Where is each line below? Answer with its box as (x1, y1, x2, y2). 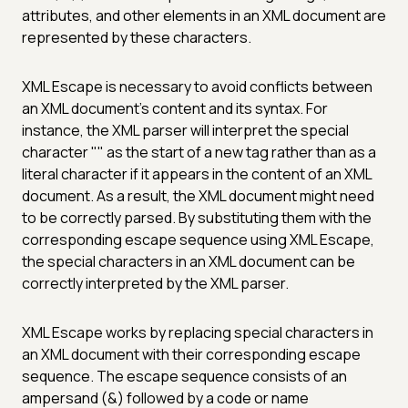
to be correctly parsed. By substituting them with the (22, 207, 372, 228)
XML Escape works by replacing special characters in (22, 321, 373, 342)
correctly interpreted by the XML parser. (22, 272, 289, 293)
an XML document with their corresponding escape (22, 343, 361, 364)
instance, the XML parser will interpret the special (22, 119, 349, 140)
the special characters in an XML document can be (22, 250, 355, 271)
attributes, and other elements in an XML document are (22, 5, 386, 25)
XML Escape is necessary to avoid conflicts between (22, 76, 372, 97)
